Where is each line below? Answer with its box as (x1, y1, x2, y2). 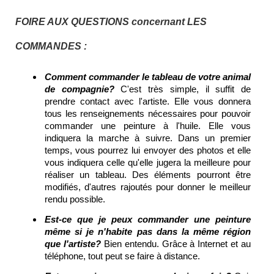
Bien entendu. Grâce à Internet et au (100, 239, 251, 250)
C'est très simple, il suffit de (114, 84, 251, 95)
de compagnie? (45, 84, 114, 95)
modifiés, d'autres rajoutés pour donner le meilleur (45, 182, 251, 193)
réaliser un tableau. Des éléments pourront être (45, 169, 251, 180)
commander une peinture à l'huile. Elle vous (45, 120, 251, 131)
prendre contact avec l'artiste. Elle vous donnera (45, 96, 251, 107)
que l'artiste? (45, 239, 101, 250)
